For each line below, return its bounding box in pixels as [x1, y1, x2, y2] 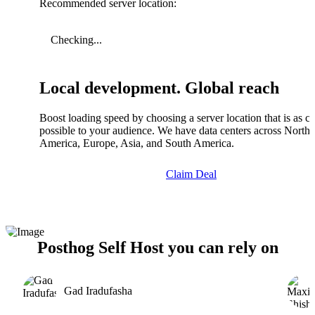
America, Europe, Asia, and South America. [39, 136, 234, 149]
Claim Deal [166, 167, 217, 180]
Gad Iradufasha [64, 284, 132, 297]
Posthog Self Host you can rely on [37, 238, 278, 257]
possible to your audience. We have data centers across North [39, 124, 310, 136]
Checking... [51, 33, 102, 46]
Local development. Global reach [39, 78, 279, 97]
